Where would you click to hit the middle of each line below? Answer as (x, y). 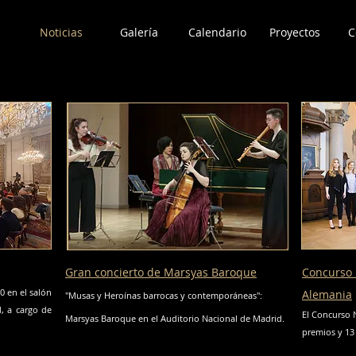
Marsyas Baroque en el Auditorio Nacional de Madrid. (175, 318)
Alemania (327, 294)
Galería (139, 32)
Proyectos (294, 32)
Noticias (61, 32)
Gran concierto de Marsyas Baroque (161, 272)
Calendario (217, 32)
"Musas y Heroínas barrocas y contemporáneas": (164, 295)
